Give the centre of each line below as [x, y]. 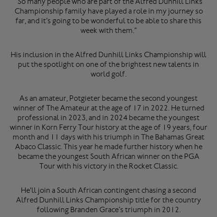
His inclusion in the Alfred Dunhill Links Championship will [108, 54]
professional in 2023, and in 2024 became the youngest [108, 117]
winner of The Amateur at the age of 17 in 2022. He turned [108, 108]
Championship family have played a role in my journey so [108, 11]
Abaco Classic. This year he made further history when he [108, 147]
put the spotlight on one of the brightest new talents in [108, 64]
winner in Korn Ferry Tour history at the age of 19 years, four [108, 127]
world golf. [108, 74]
